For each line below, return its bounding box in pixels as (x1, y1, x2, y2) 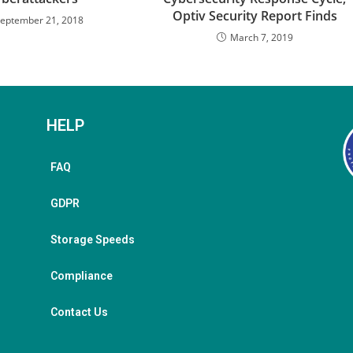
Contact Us (50, 306, 108, 319)
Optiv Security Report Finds (172, 7, 337, 25)
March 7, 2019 (229, 31, 293, 45)
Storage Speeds (50, 233, 135, 247)
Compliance (50, 269, 113, 283)
